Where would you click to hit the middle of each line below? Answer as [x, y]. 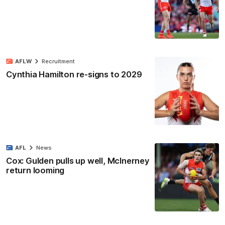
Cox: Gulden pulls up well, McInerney [78, 161]
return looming [35, 171]
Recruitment [58, 61]
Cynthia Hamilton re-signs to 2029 [74, 74]
